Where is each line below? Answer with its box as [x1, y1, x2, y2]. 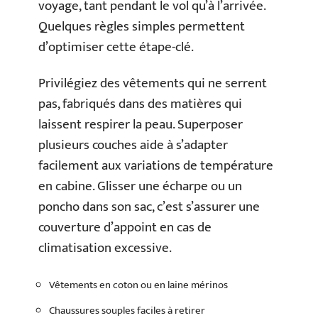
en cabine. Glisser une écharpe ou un [38, 175, 242, 197]
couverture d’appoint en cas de [38, 216, 212, 238]
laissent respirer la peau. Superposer [38, 114, 243, 136]
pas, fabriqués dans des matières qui [38, 93, 242, 115]
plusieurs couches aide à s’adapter [38, 134, 228, 156]
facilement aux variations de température [38, 155, 273, 177]
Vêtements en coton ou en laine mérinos [49, 275, 228, 294]
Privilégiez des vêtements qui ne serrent [38, 72, 267, 94]
